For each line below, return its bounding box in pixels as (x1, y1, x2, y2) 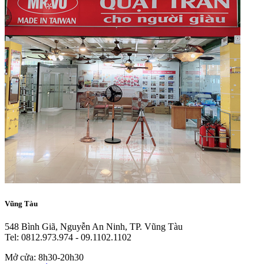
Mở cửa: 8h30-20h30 (5, 252, 84, 262)
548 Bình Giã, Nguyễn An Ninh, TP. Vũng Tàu (5, 221, 183, 232)
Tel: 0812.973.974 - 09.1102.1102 (5, 232, 131, 242)
